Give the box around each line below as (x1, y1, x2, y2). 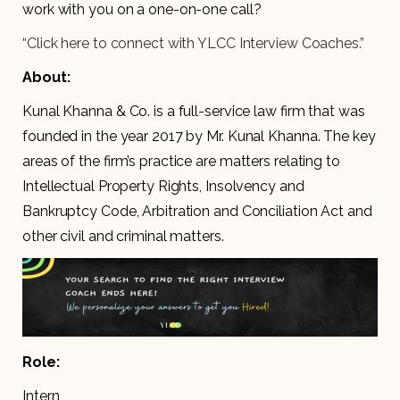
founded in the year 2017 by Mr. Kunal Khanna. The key (22, 127, 376, 145)
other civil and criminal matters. (22, 227, 224, 245)
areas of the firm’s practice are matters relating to (22, 152, 340, 170)
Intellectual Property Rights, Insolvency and (22, 177, 304, 195)
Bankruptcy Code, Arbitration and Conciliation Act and (22, 202, 372, 220)
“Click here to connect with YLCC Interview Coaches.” (22, 34, 368, 52)
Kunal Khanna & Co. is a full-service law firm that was (22, 102, 365, 120)
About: (22, 68, 71, 86)
